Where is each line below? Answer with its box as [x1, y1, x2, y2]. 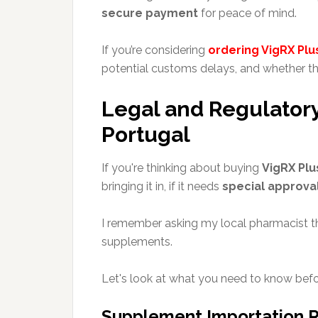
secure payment [102, 6, 198, 20]
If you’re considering [102, 43, 208, 57]
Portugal [102, 122, 190, 147]
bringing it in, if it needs [102, 180, 222, 193]
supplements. [102, 235, 172, 248]
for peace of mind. [198, 6, 297, 20]
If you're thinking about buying [102, 161, 262, 175]
